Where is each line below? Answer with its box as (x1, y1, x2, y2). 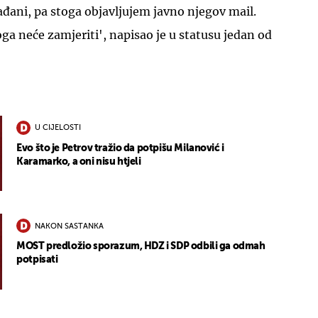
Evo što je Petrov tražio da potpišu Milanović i (16, 143, 224, 153)
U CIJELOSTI (35, 124, 82, 133)
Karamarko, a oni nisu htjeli (16, 156, 141, 167)
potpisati (16, 255, 58, 265)
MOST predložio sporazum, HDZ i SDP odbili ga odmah (16, 241, 265, 252)
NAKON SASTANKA (35, 222, 104, 231)
